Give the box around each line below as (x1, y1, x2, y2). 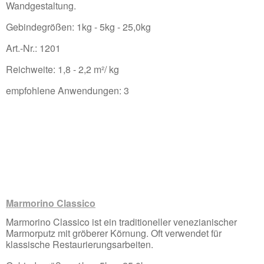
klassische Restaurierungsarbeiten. (6, 237, 153, 251)
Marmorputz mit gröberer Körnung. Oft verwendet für (6, 226, 222, 240)
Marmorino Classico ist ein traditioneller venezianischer (6, 214, 237, 229)
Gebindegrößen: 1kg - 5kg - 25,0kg (6, 19, 151, 34)
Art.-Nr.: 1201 (6, 41, 61, 55)
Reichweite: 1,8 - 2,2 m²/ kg (6, 62, 119, 76)
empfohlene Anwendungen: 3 (6, 83, 129, 97)
